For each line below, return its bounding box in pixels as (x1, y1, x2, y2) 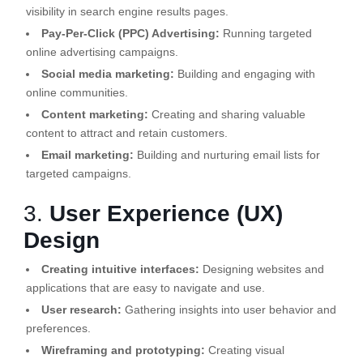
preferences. (25, 321, 91, 335)
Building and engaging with (173, 66, 315, 80)
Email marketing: (41, 147, 134, 161)
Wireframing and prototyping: (41, 343, 205, 357)
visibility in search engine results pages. (25, 4, 228, 18)
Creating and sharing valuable (147, 107, 305, 121)
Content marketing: (41, 107, 148, 121)
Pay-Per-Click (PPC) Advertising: (41, 26, 220, 40)
